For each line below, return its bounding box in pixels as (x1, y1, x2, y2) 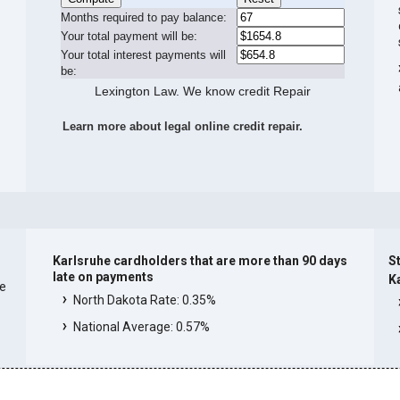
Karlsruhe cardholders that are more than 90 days (52, 254, 347, 269)
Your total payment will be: (61, 29, 198, 43)
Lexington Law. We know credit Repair (95, 83, 312, 98)
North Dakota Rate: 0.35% (72, 293, 216, 308)
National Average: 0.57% (72, 320, 210, 335)
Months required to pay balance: (61, 10, 228, 24)
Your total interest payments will (61, 47, 227, 62)
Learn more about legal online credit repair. (62, 119, 304, 133)
